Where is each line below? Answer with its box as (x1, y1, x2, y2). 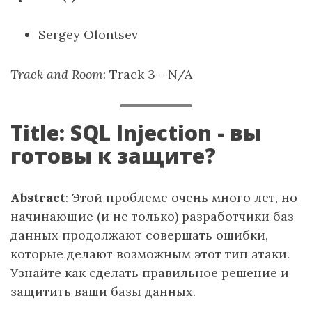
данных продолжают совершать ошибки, (10, 227, 268, 243)
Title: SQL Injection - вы (10, 118, 261, 147)
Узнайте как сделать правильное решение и (10, 265, 289, 281)
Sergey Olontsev (38, 26, 138, 42)
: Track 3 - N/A (103, 66, 192, 82)
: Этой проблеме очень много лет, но (65, 189, 297, 205)
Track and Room (10, 66, 103, 82)
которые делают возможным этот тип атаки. (10, 246, 290, 262)
